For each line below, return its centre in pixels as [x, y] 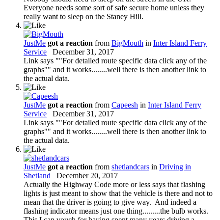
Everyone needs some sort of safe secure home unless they [114, 7]
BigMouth [127, 43]
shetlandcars [130, 166]
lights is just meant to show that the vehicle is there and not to [118, 193]
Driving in [175, 166]
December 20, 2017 [87, 175]
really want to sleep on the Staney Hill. [83, 16]
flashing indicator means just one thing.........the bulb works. [117, 211]
